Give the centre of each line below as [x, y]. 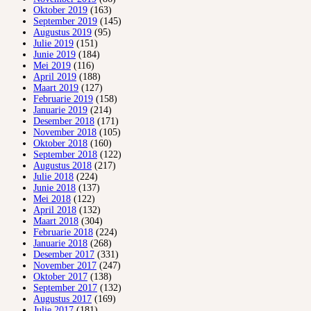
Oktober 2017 [60, 277]
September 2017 [65, 288]
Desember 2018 [64, 121]
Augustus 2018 [62, 166]
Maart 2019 [56, 88]
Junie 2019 [54, 55]
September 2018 [65, 155]
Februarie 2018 [63, 233]
